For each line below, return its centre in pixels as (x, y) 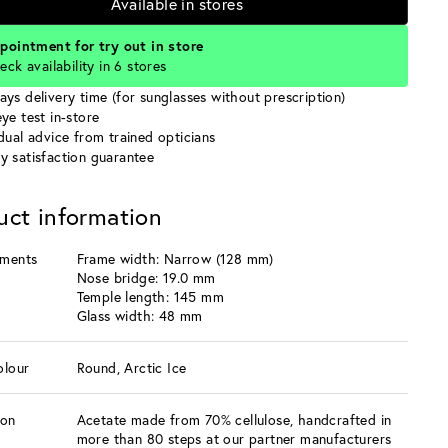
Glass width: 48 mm (139, 315)
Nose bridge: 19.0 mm (146, 277)
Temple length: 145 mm (150, 296)
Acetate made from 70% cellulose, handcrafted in (234, 419)
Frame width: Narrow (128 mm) (175, 258)
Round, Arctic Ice (131, 367)
